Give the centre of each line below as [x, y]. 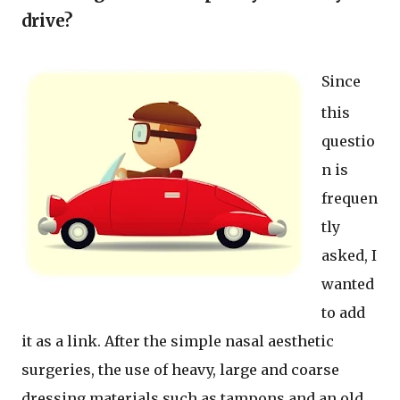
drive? [47, 21]
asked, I [349, 255]
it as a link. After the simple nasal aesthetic [178, 341]
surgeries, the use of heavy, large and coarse [180, 369]
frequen [350, 198]
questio [348, 141]
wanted [348, 283]
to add [343, 312]
